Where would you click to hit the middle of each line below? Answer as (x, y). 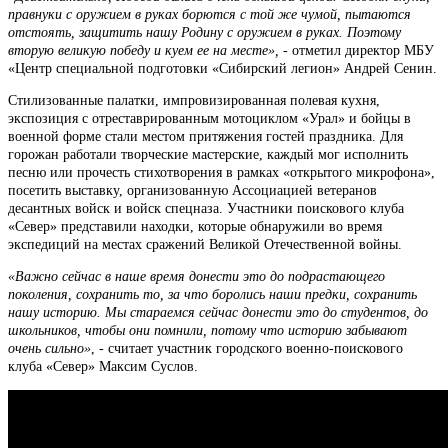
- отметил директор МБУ (356, 50)
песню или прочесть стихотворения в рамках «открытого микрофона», (221, 172)
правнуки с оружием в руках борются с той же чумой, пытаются (209, 14)
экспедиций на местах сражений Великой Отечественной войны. (205, 244)
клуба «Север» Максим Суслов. (103, 366)
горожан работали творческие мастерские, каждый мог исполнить (208, 154)
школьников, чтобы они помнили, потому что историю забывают (207, 330)
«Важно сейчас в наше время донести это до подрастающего (196, 276)
